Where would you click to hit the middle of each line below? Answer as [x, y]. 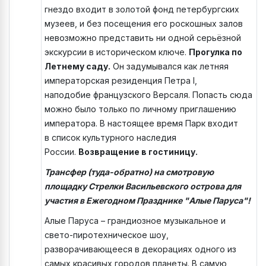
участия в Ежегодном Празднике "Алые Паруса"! [148, 201]
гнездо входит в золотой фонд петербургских [142, 9]
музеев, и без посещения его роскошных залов [144, 24]
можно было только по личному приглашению [140, 109]
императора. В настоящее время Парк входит [141, 123]
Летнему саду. [77, 66]
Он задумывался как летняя [170, 66]
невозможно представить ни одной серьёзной [143, 38]
